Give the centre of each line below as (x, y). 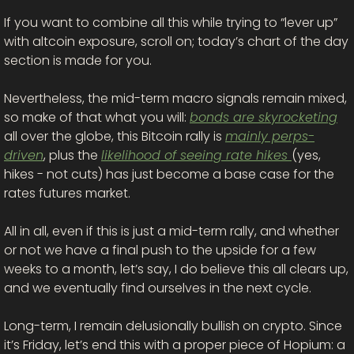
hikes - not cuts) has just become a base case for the (169, 175)
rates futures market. (69, 194)
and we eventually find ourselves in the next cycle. (158, 288)
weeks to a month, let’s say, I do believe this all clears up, (176, 269)
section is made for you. (79, 61)
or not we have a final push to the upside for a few (160, 250)
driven (24, 156)
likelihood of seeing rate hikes (196, 156)
